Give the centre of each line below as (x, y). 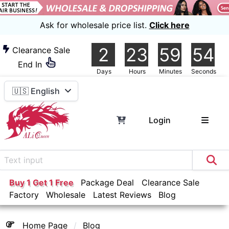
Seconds (206, 71)
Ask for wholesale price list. (96, 25)
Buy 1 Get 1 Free (41, 182)
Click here (169, 25)
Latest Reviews (122, 194)
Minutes (174, 71)
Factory (24, 194)
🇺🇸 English (36, 91)
